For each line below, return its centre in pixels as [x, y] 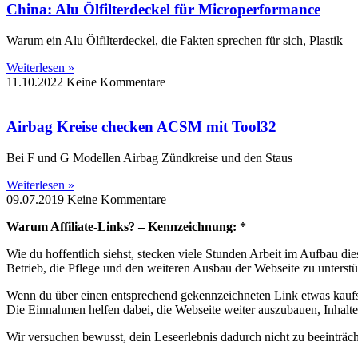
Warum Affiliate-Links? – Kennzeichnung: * [126, 226]
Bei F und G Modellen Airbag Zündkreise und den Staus [149, 157]
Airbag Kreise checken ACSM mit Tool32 [141, 127]
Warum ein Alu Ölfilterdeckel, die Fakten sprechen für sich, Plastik [175, 40]
